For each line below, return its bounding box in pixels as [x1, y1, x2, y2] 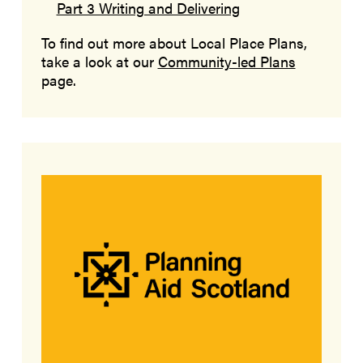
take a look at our [41, 50, 158, 72]
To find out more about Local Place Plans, [41, 32, 307, 53]
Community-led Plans [157, 50, 296, 72]
